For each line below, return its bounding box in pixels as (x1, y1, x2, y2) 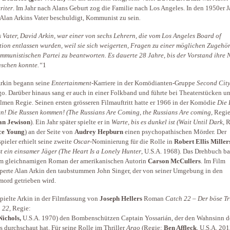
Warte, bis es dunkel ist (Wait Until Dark (111, 119, 223, 126)
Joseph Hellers (100, 195, 142, 202)
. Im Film (201, 158, 225, 165)
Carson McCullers (148, 158, 201, 165)
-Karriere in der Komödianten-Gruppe (91, 80, 197, 87)
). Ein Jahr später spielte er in (30, 119, 111, 126)
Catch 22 (165, 195, 191, 202)
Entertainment (51, 80, 91, 87)
